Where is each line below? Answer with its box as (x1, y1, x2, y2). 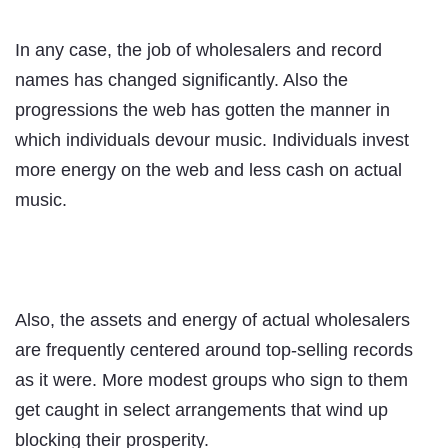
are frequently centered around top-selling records (15, 340, 413, 361)
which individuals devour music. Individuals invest (15, 130, 409, 151)
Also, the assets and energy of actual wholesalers (15, 310, 410, 331)
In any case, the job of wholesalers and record (15, 40, 382, 61)
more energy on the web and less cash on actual (15, 160, 402, 181)
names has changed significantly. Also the (15, 70, 348, 91)
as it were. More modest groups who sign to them (15, 370, 408, 391)
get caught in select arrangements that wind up (15, 400, 388, 421)
